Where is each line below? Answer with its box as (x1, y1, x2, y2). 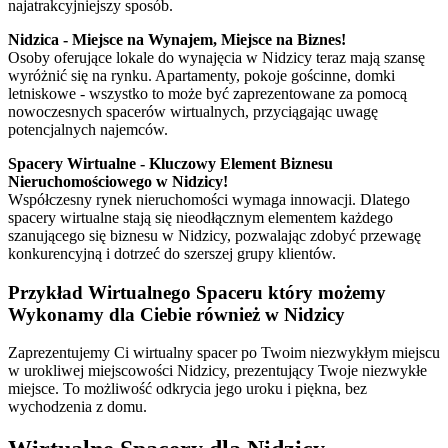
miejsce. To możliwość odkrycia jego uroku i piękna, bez (8, 380, 367, 398)
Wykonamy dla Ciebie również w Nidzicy (8, 303, 345, 325)
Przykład (8, 281, 88, 303)
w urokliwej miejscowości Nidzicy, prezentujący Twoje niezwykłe (8, 362, 427, 380)
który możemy (263, 281, 386, 303)
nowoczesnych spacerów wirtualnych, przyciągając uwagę (8, 102, 378, 120)
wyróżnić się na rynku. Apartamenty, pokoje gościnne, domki (8, 66, 395, 84)
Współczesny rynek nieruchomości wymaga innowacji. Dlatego (8, 190, 410, 208)
